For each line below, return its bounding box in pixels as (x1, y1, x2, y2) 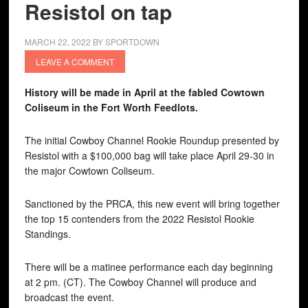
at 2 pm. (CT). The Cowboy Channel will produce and (24, 275, 256, 289)
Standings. (24, 227, 71, 241)
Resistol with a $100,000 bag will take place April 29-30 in (24, 148, 274, 162)
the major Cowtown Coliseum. (24, 164, 155, 177)
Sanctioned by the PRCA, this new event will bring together (24, 197, 280, 210)
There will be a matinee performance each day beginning (24, 260, 273, 274)
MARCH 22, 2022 (24, 36, 91, 47)
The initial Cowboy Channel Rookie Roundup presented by (24, 133, 279, 147)
